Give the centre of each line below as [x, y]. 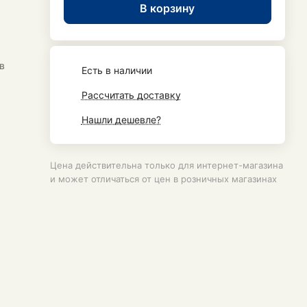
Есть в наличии [116, 70]
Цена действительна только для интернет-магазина [166, 165]
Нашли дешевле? [121, 120]
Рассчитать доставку [131, 95]
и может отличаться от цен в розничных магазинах [163, 179]
